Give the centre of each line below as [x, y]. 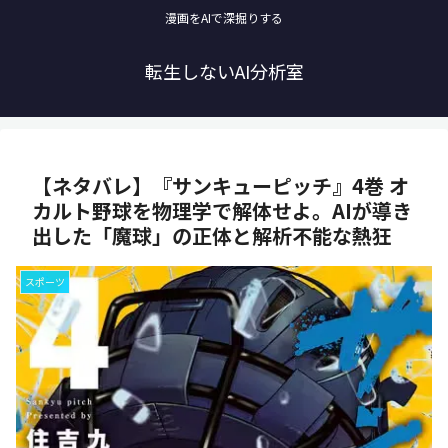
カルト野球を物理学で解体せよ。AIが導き [222, 211]
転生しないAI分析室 [224, 71]
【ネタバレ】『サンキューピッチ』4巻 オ [220, 186]
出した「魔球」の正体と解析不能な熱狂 [212, 236]
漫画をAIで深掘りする [224, 18]
